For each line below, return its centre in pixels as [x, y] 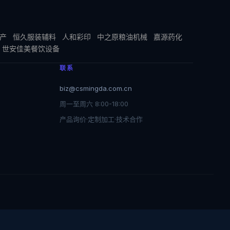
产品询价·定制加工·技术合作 [101, 119]
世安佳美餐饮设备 [31, 49]
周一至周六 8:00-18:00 [94, 104]
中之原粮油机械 [122, 37]
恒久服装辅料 [34, 37]
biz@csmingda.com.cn [96, 88]
